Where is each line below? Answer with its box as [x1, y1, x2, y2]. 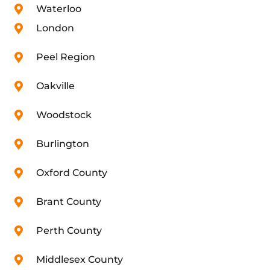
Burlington [36, 138, 89, 150]
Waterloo [36, 3, 81, 15]
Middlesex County [36, 254, 123, 266]
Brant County [36, 196, 101, 208]
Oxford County [36, 167, 107, 179]
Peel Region [36, 51, 95, 63]
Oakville [36, 80, 75, 92]
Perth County [36, 225, 102, 237]
